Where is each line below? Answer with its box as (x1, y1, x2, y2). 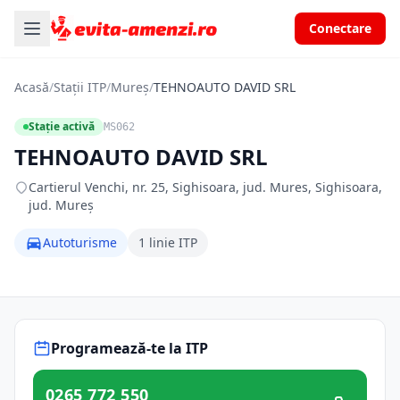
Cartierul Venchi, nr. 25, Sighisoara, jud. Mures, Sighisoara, (29, 179, 382, 196)
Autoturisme (43, 234, 117, 251)
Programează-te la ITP (51, 338, 208, 358)
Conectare (309, 20, 371, 37)
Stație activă (29, 119, 95, 134)
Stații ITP (54, 79, 106, 96)
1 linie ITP (138, 234, 197, 251)
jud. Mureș (29, 196, 94, 213)
